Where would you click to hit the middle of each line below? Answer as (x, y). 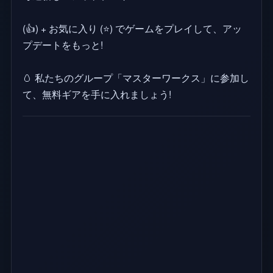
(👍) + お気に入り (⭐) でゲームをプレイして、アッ (132, 28)
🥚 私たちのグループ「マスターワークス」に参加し (136, 77)
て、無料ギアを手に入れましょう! (97, 94)
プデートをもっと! (62, 44)
